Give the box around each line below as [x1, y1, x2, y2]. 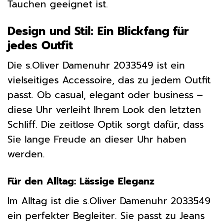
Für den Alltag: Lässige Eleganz [7, 174, 154, 189]
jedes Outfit [7, 37, 73, 54]
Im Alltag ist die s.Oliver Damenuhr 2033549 [7, 193, 211, 208]
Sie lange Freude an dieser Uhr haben [7, 132, 186, 147]
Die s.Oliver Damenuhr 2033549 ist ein [7, 58, 185, 73]
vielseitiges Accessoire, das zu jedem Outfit [7, 73, 211, 88]
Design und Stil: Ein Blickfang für [7, 22, 188, 40]
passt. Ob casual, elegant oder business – [7, 88, 203, 103]
